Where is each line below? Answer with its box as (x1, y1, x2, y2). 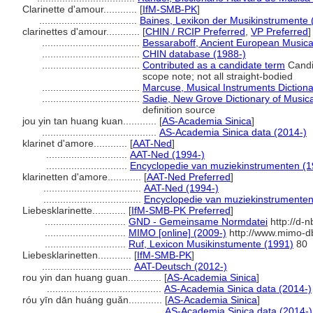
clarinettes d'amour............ (22, 26, 143, 37)
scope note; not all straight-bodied (143, 71, 293, 82)
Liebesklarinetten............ (22, 249, 134, 261)
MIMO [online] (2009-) (129, 227, 226, 238)
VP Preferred (251, 26, 308, 37)
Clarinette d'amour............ (22, 3, 140, 15)
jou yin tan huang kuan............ (22, 115, 159, 126)
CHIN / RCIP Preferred (145, 26, 245, 37)
